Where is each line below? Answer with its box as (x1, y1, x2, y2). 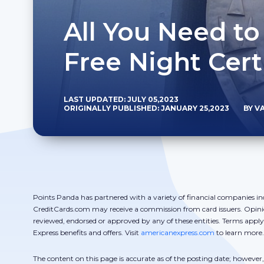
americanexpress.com (141, 228, 214, 237)
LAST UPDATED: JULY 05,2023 (63, 95, 179, 104)
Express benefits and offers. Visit (33, 228, 141, 237)
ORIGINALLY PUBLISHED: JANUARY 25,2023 (63, 104, 229, 113)
